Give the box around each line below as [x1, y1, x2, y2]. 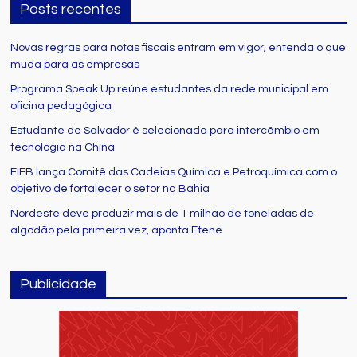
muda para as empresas [10, 59, 140, 71]
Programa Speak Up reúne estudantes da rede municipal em [10, 84, 329, 96]
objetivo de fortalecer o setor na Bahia [10, 183, 210, 195]
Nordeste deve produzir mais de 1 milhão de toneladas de [10, 208, 315, 220]
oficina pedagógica [10, 100, 112, 112]
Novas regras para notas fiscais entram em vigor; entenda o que [10, 42, 347, 54]
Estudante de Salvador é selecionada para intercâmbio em [10, 125, 320, 137]
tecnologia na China [10, 142, 116, 154]
